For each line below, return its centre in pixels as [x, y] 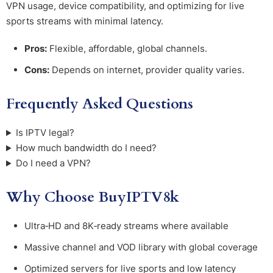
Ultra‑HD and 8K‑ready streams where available [126, 226]
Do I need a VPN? [54, 163]
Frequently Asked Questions [100, 104]
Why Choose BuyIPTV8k [93, 197]
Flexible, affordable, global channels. [127, 49]
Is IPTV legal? [45, 133]
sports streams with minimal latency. [85, 21]
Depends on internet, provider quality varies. [147, 70]
